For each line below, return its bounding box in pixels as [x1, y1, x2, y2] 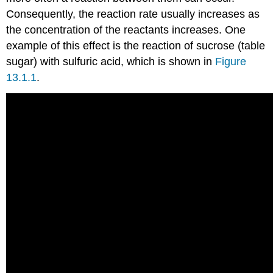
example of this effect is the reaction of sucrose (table [6, 40, 266, 52]
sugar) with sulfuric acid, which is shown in [6, 55, 216, 68]
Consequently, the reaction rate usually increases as [6, 8, 260, 21]
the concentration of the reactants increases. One [6, 24, 246, 37]
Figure [215, 55, 247, 68]
